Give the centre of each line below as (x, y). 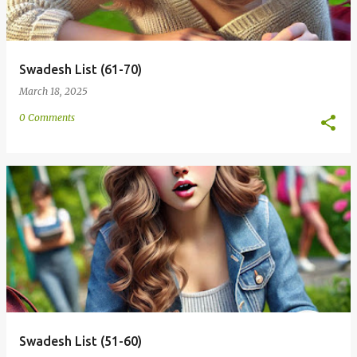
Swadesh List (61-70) (80, 69)
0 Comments (47, 118)
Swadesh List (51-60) (80, 341)
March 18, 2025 (53, 91)
